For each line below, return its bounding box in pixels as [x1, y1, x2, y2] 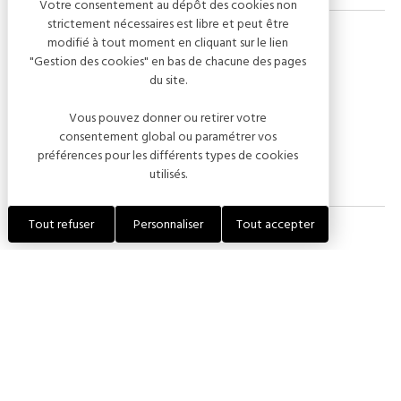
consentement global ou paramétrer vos [59, 126, 277, 147]
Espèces [225, 120, 274, 144]
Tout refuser [29, 214, 95, 235]
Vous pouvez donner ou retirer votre [69, 107, 268, 128]
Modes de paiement [16, 66, 205, 90]
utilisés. [149, 164, 187, 184]
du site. [149, 70, 187, 90]
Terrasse [43, 315, 92, 339]
